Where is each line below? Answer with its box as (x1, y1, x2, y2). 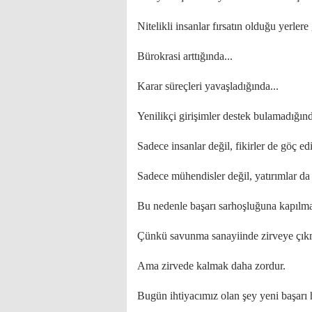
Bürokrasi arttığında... (137, 50, 233, 62)
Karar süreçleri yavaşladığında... (137, 80, 279, 92)
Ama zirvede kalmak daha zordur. (137, 260, 286, 272)
